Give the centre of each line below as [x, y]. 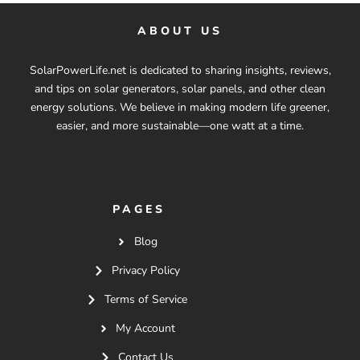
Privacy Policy [145, 270]
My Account [145, 328]
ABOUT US [180, 31]
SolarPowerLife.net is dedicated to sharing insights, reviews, [180, 70]
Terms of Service [145, 299]
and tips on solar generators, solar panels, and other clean [180, 89]
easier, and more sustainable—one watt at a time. [180, 126]
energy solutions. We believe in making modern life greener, [180, 107]
